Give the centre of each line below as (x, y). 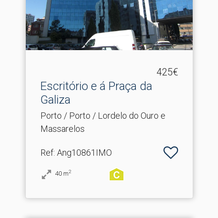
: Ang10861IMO (82, 153)
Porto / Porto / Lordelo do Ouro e (103, 116)
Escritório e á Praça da (96, 86)
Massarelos (62, 129)
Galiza (55, 100)
